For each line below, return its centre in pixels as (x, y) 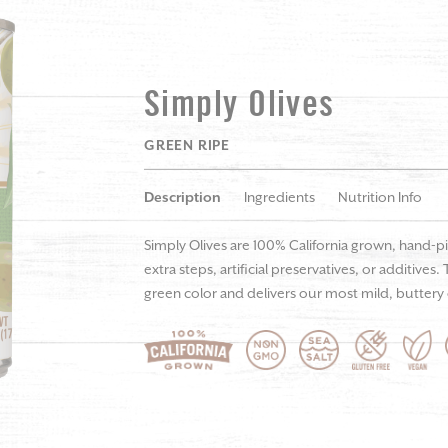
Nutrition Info (380, 197)
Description (182, 197)
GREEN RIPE (187, 145)
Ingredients (279, 197)
